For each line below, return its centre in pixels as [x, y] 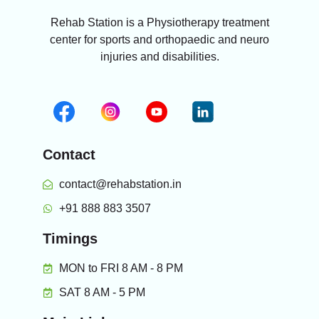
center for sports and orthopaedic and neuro [159, 40]
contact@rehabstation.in [120, 184]
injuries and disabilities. [159, 57]
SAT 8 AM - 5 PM [102, 292]
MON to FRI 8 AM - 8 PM [121, 268]
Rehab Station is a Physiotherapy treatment [159, 23]
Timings [70, 238]
